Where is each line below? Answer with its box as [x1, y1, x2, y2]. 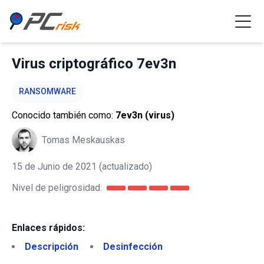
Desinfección [103, 241, 163, 252]
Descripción [25, 241, 78, 252]
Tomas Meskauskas [42, 134, 125, 146]
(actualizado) [97, 161, 152, 172]
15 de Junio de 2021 [12, 161, 97, 172]
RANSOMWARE [19, 87, 76, 96]
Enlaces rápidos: [12, 222, 85, 233]
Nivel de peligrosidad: [12, 182, 102, 193]
